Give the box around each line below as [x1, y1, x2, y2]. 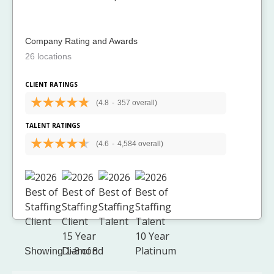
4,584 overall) [117, 139, 163, 149]
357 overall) [117, 98, 157, 108]
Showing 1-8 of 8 [24, 246, 98, 257]
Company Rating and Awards [25, 36, 138, 46]
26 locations [25, 51, 72, 62]
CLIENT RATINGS [25, 80, 78, 89]
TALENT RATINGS [25, 121, 80, 130]
